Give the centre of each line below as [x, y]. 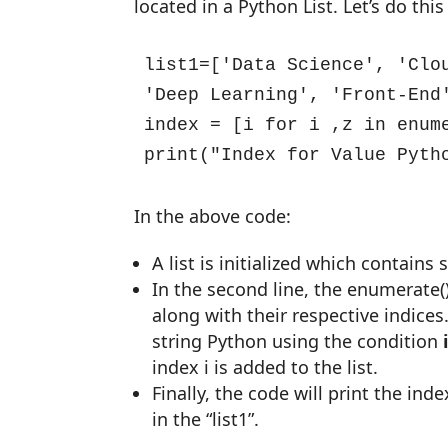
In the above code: [213, 216]
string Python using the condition [298, 341]
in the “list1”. [206, 419]
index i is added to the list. [265, 367]
